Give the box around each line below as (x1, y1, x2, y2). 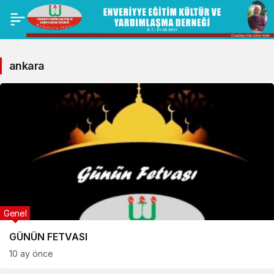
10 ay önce (9, 248, 53, 259)
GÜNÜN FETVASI (9, 231, 87, 243)
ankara (9, 59, 45, 72)
